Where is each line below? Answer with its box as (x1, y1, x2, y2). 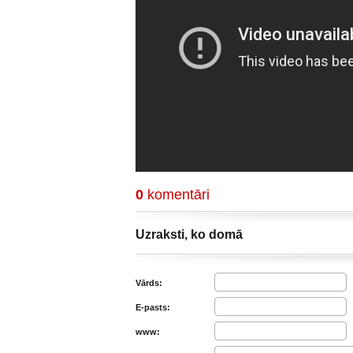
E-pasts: (136, 303, 170, 312)
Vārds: (136, 278, 162, 288)
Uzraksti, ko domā (136, 228, 243, 241)
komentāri (143, 187, 210, 203)
